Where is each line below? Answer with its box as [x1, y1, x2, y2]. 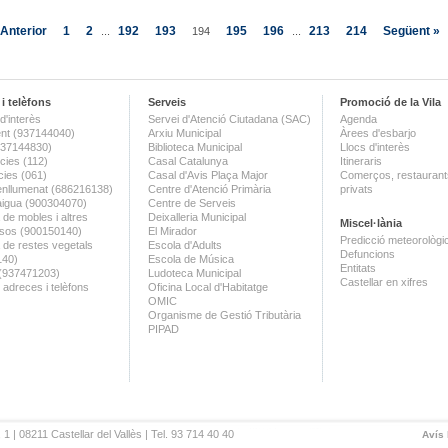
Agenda [340, 113, 377, 125]
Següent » [383, 24, 440, 37]
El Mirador [148, 225, 197, 237]
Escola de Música [148, 253, 234, 265]
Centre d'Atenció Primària [148, 183, 271, 195]
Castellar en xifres [340, 276, 428, 288]
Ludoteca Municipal [148, 267, 241, 279]
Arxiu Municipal [148, 127, 221, 139]
